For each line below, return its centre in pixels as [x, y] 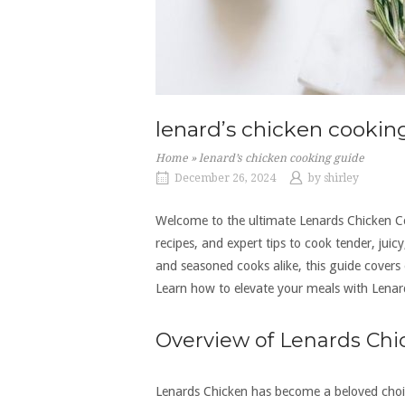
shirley [341, 179]
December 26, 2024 [225, 179]
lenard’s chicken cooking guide [282, 158]
